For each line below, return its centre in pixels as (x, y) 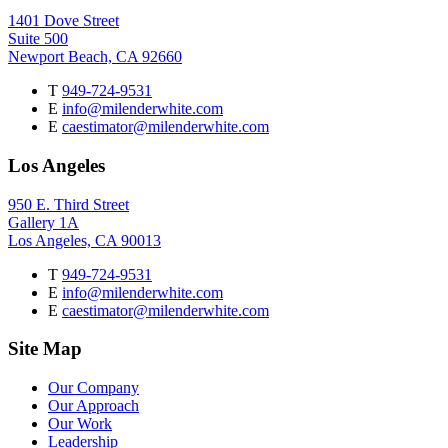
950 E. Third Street (68, 204)
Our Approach (93, 405)
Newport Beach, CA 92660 (95, 57)
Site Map (45, 349)
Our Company (93, 387)
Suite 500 (38, 39)
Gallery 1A (43, 222)
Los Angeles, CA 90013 (84, 240)
